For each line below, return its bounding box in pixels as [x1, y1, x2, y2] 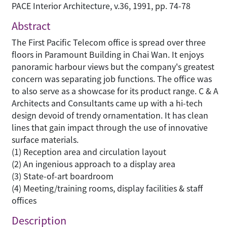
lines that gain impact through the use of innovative [12, 121, 208, 134]
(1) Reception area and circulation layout [12, 145, 166, 158]
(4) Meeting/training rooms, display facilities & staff [12, 182, 203, 195]
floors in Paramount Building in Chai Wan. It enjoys [12, 48, 204, 61]
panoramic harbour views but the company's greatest [12, 60, 214, 73]
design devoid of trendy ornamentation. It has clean [12, 109, 208, 122]
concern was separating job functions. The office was [12, 72, 212, 85]
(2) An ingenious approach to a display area [12, 158, 175, 170]
